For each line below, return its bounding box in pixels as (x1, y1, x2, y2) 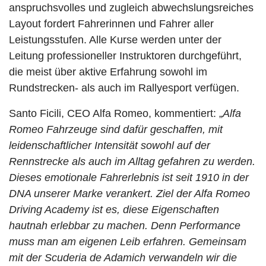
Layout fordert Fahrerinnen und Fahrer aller (9, 18, 214, 30)
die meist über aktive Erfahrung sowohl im (9, 66, 207, 78)
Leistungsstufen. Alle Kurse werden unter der (9, 34, 221, 46)
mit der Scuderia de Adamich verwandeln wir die (9, 252, 237, 264)
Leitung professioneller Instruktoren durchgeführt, (9, 50, 242, 62)
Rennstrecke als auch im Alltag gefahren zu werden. (9, 156, 255, 167)
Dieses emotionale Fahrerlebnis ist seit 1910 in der (9, 172, 249, 183)
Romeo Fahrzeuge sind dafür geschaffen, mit (9, 123, 223, 135)
